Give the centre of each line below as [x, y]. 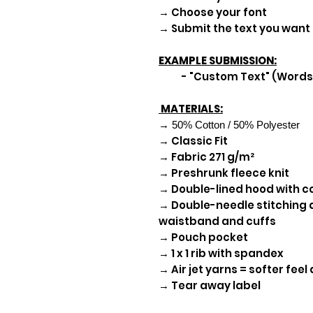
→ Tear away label [210, 285]
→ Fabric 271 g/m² [206, 156]
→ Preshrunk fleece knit [224, 173]
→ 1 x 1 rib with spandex [221, 253]
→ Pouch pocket [203, 237]
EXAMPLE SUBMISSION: [218, 60]
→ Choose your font [213, 12]
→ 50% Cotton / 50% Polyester [229, 124]
